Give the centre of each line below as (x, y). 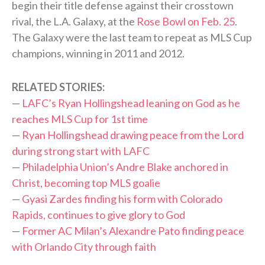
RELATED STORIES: (58, 87)
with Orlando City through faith (84, 246)
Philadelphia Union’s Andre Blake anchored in (125, 167)
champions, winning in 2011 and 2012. (98, 53)
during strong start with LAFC (81, 151)
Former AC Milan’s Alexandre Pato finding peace (133, 230)
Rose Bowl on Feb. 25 (186, 21)
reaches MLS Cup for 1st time (80, 119)
